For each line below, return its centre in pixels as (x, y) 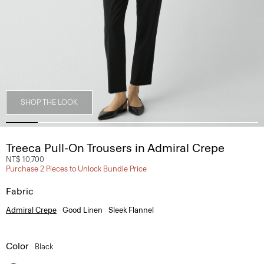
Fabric (20, 191)
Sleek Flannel (131, 210)
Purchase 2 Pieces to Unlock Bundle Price (76, 169)
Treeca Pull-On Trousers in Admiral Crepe (115, 148)
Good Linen (82, 210)
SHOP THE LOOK (49, 102)
